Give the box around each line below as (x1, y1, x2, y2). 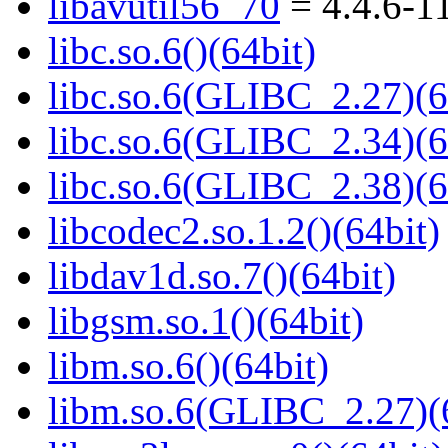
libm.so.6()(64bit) (48, 344, 329, 388)
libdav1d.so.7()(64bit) (48, 254, 396, 298)
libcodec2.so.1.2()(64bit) (48, 209, 440, 253)
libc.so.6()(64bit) (48, 29, 316, 73)
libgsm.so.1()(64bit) (48, 299, 364, 343)
